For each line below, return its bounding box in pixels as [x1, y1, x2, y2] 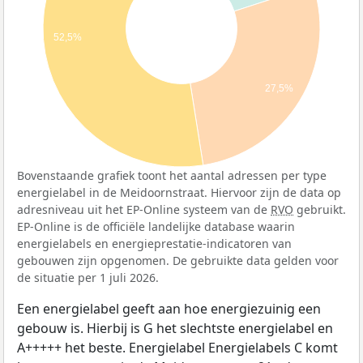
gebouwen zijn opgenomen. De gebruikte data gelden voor [17, 253, 339, 269]
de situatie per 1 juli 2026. [17, 270, 159, 286]
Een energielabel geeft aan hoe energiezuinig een [17, 300, 321, 318]
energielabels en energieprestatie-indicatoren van [17, 236, 292, 252]
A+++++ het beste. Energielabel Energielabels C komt [17, 339, 338, 357]
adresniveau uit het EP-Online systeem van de [17, 202, 271, 218]
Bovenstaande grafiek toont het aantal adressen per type [17, 168, 327, 184]
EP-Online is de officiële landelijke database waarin [17, 219, 295, 235]
